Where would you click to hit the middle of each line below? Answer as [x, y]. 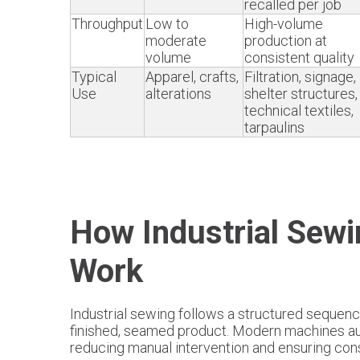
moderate [176, 41]
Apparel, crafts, [192, 77]
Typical [94, 77]
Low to [167, 24]
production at [286, 41]
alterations [178, 94]
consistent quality [299, 57]
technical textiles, [299, 110]
